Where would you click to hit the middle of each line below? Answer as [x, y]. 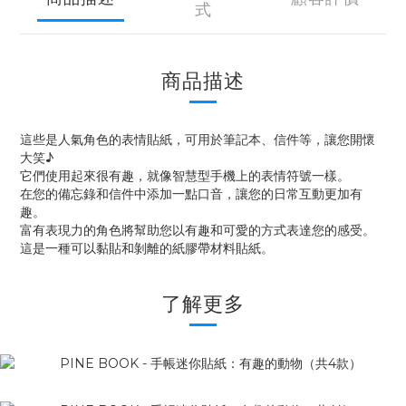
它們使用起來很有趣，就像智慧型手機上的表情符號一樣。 [185, 176]
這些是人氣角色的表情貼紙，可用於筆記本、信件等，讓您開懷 [198, 140]
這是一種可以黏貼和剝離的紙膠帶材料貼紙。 [147, 248]
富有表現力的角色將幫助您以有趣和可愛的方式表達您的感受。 [198, 230]
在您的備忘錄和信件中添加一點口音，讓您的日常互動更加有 [191, 194]
